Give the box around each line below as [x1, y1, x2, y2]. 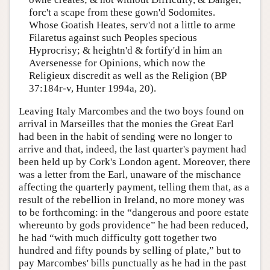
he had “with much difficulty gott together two [19, 231, 217, 243]
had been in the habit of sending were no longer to [19, 130, 233, 142]
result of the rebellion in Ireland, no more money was [19, 193, 245, 206]
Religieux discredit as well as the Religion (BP [28, 70, 226, 82]
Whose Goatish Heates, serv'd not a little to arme [28, 19, 236, 31]
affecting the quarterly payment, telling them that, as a [19, 181, 250, 193]
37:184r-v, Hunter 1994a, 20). [28, 83, 156, 95]
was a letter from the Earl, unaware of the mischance [19, 168, 241, 180]
